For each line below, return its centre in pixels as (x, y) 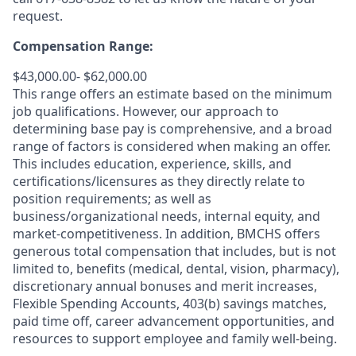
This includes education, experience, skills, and (152, 163)
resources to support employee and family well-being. (175, 338)
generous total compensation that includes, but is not (174, 251)
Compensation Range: (83, 46)
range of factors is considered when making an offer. (172, 146)
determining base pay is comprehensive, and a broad (172, 128)
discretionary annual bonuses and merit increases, (165, 286)
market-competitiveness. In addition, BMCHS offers (166, 233)
